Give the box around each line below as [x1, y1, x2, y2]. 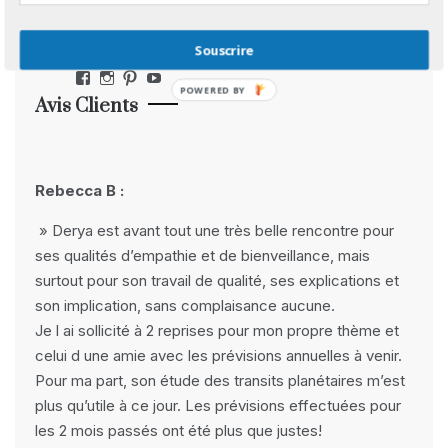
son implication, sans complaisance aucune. [35, 296, 335, 315]
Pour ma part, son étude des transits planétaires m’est [35, 371, 405, 390]
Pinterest [137, 69, 191, 85]
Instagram [113, 69, 176, 85]
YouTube [160, 69, 219, 85]
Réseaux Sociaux [35, 26, 187, 51]
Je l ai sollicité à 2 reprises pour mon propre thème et [35, 321, 399, 340]
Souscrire [194, 41, 254, 59]
